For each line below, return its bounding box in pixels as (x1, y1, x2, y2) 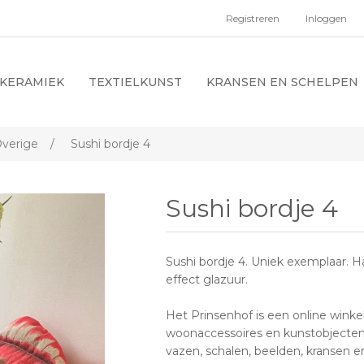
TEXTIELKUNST (89, 75, 182, 89)
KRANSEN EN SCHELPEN (206, 75, 358, 89)
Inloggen (305, 12, 347, 24)
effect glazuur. (166, 272, 249, 287)
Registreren (226, 12, 279, 24)
